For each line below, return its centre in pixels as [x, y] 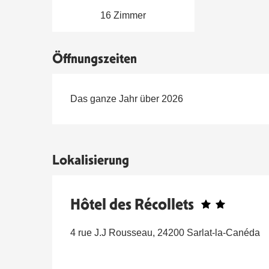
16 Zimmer [123, 16]
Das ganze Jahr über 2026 [127, 99]
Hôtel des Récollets [132, 204]
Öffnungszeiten [95, 59]
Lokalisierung [91, 160]
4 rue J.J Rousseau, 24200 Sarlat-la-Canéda [165, 233]
